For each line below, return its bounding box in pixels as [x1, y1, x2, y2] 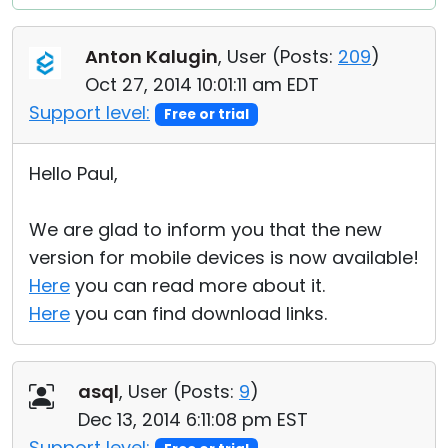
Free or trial [163, 105, 249, 124]
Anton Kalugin [85, 44, 218, 69]
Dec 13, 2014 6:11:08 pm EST [78, 407, 308, 432]
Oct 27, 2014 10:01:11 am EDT [85, 72, 319, 97]
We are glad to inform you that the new [29, 217, 382, 242]
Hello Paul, [29, 161, 118, 186]
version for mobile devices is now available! [29, 245, 419, 270]
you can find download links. [70, 301, 327, 326]
